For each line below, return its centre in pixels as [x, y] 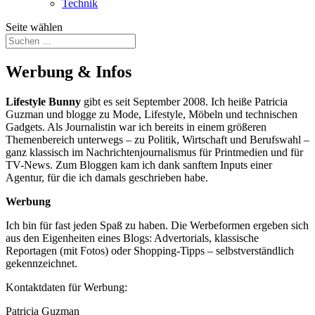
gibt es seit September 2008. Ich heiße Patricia [184, 101]
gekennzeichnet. [41, 263]
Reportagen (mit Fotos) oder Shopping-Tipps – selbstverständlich [150, 250]
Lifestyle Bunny [43, 101]
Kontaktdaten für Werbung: [66, 287]
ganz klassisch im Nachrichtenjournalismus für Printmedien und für [154, 152]
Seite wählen [34, 27]
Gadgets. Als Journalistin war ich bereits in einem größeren [136, 127]
